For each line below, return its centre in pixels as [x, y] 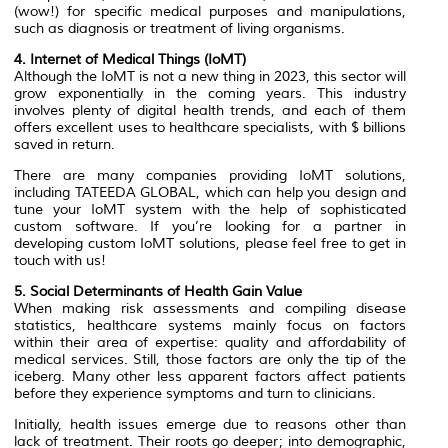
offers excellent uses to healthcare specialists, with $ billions [210, 128]
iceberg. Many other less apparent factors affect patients [210, 377]
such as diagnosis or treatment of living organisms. [179, 29]
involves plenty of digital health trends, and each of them [210, 111]
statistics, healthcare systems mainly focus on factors [210, 326]
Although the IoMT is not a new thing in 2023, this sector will [210, 77]
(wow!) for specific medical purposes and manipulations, [210, 12]
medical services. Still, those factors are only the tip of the [210, 360]
